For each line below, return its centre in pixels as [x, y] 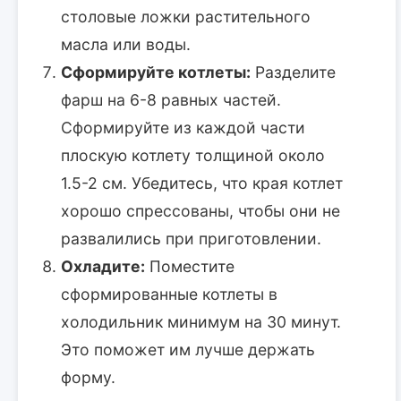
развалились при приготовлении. [191, 238]
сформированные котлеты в [169, 294]
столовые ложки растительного [186, 16]
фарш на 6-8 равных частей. [171, 99]
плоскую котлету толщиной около [193, 155]
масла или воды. [126, 44]
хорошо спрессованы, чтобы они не [200, 210]
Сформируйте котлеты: [156, 72]
